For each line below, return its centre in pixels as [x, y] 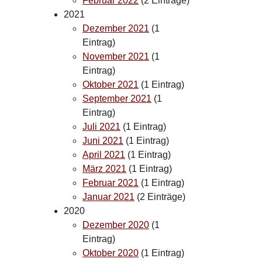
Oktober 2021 [111, 84]
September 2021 [117, 98]
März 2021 [104, 168]
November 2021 [116, 56]
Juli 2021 [101, 126]
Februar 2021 [111, 182]
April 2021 [104, 154]
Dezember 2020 [116, 225]
